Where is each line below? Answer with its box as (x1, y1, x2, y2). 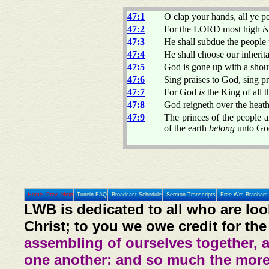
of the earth (164, 122, 209, 133)
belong (209, 122, 235, 133)
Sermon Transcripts (166, 192, 216, 198)
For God (164, 86, 199, 97)
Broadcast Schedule (111, 192, 162, 198)
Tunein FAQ (77, 192, 107, 198)
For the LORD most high (164, 23, 262, 34)
